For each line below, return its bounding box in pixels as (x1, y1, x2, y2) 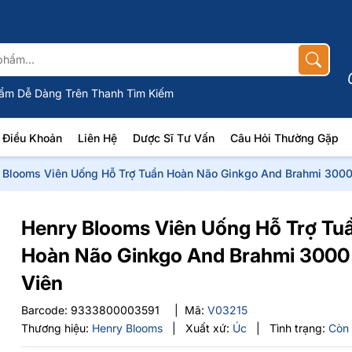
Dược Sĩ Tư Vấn (132, 130, 214, 145)
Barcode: (21, 303, 71, 317)
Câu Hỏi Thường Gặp (229, 130, 339, 145)
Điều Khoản (2, 130, 62, 145)
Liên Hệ (77, 130, 117, 145)
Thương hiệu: (21, 321, 90, 335)
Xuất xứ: (185, 321, 230, 335)
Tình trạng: (269, 321, 326, 335)
